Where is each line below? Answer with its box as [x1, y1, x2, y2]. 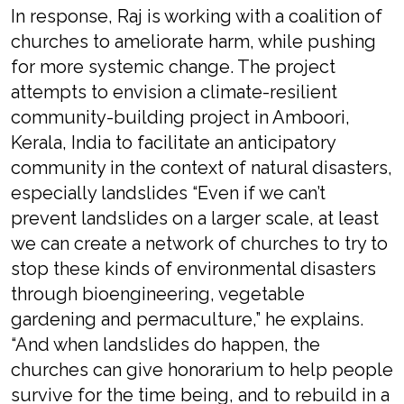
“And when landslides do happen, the [11, 334, 320, 355]
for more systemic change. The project [11, 56, 335, 78]
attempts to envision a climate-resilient [11, 81, 337, 103]
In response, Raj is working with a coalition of [11, 5, 382, 27]
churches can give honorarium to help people [11, 359, 393, 381]
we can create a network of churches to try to [11, 233, 388, 254]
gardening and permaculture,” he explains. [11, 308, 363, 330]
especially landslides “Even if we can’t [11, 182, 326, 204]
